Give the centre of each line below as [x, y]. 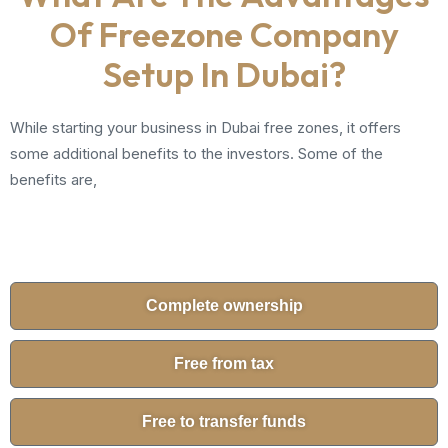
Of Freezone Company [224, 34]
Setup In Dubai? [224, 74]
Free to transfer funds [224, 421]
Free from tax [224, 363]
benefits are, [53, 179]
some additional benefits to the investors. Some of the [196, 153]
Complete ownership [224, 305]
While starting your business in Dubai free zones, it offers [205, 127]
